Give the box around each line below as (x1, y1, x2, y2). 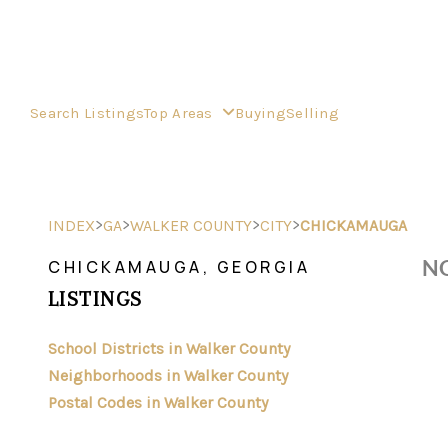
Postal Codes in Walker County (48, 393, 268, 412)
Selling (285, 103, 339, 122)
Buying (235, 103, 286, 122)
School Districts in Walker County (48, 339, 290, 358)
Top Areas (144, 103, 218, 122)
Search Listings (30, 103, 145, 122)
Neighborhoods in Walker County (48, 366, 288, 385)
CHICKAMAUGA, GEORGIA (48, 256, 310, 278)
